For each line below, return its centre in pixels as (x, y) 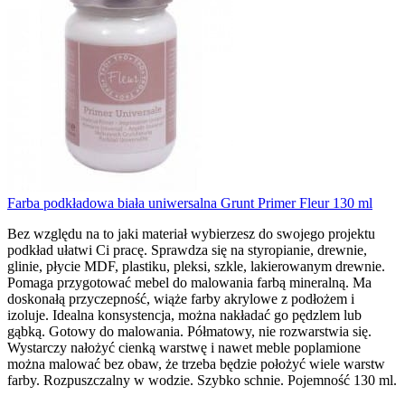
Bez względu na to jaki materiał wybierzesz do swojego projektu (191, 233)
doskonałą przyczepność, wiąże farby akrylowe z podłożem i (181, 298)
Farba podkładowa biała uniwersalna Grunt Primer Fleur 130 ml (190, 202)
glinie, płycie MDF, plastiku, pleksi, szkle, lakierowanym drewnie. (196, 266)
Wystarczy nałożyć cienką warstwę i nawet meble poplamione (184, 347)
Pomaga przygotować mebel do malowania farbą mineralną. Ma (189, 282)
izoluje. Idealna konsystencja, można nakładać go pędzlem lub (184, 315)
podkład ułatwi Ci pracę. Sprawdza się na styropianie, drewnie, (187, 250)
